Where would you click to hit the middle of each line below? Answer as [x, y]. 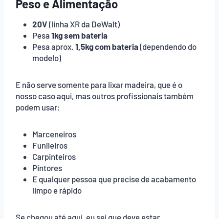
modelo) [47, 57]
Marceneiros [54, 134]
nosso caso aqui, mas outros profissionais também [105, 96]
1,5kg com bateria [107, 46]
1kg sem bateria [79, 35]
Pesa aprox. [54, 46]
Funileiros [50, 145]
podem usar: [38, 107]
